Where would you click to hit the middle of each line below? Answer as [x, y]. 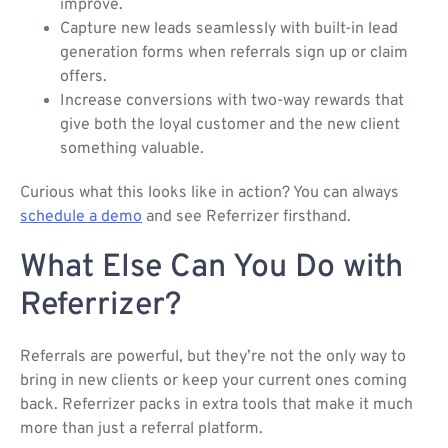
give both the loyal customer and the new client [230, 125]
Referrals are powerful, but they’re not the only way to [213, 357]
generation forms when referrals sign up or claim [234, 53]
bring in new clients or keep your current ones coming [213, 381]
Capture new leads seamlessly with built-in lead [229, 29]
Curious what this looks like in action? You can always [209, 193]
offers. [83, 77]
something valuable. [132, 149]
